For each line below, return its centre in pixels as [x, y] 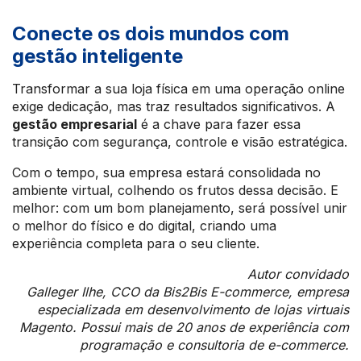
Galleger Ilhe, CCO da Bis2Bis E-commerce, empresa [188, 292]
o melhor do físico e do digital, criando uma [144, 226]
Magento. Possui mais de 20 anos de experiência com [184, 327]
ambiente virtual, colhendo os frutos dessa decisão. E [175, 190]
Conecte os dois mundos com [151, 33]
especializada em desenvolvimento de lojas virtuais [193, 309]
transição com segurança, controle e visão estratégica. [180, 142]
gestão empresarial [75, 124]
